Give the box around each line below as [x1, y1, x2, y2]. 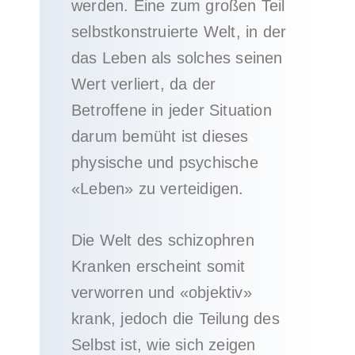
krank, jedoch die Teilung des [71, 310, 280, 327]
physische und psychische [71, 154, 258, 171]
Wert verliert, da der [71, 75, 216, 93]
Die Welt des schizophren [71, 231, 254, 249]
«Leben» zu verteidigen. [71, 180, 244, 197]
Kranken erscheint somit [71, 258, 246, 275]
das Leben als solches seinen [71, 49, 283, 67]
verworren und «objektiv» [71, 284, 252, 301]
